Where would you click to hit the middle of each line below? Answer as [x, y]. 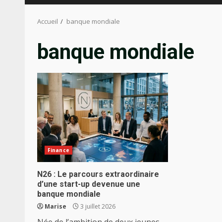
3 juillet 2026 [97, 206]
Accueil [48, 21]
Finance [58, 150]
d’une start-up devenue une [89, 184]
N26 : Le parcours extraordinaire [98, 174]
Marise [55, 206]
